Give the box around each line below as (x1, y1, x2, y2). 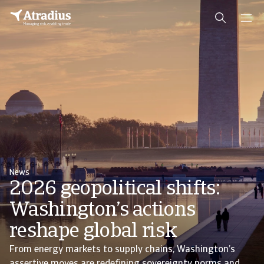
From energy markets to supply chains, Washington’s (9, 245, 235, 255)
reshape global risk (9, 222, 177, 242)
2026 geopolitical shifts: (9, 179, 220, 200)
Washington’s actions (9, 200, 196, 221)
